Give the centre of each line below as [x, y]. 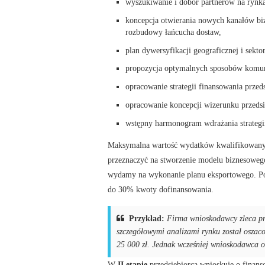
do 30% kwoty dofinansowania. [161, 189]
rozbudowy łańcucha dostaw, [173, 32]
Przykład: [148, 218]
